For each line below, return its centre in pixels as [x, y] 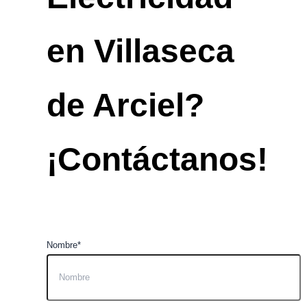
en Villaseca [140, 51]
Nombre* [64, 245]
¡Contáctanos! [157, 159]
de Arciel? [125, 105]
